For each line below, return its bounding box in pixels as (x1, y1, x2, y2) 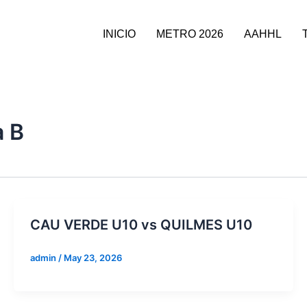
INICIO (102, 28, 136, 40)
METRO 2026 (156, 28, 223, 40)
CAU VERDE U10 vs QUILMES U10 (29, 217, 252, 233)
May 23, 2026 (63, 252, 122, 263)
